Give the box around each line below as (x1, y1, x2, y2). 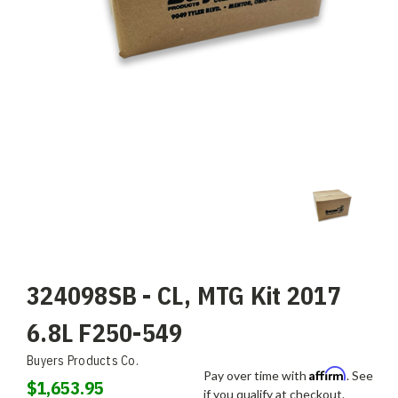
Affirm (309, 365, 346, 381)
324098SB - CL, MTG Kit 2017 (27, 278, 341, 312)
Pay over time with (203, 367, 309, 383)
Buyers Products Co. (27, 352, 139, 369)
